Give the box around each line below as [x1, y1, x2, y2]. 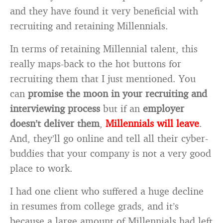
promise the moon [28, 87, 108, 100]
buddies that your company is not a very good [10, 147, 211, 159]
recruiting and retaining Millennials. [10, 19, 168, 32]
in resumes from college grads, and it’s [10, 200, 179, 212]
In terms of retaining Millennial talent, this [10, 42, 198, 55]
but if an [100, 102, 143, 114]
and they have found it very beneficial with [10, 4, 198, 17]
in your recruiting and [111, 87, 207, 100]
